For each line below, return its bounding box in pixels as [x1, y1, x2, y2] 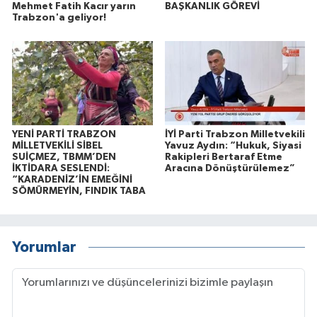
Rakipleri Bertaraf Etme [164, 151, 282, 162]
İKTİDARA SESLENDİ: [12, 163, 110, 173]
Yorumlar [12, 240, 76, 255]
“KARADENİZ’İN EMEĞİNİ [12, 174, 132, 185]
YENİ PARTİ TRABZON [12, 129, 116, 139]
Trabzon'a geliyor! [12, 12, 106, 23]
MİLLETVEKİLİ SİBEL [12, 140, 103, 151]
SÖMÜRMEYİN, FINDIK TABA [12, 185, 146, 196]
